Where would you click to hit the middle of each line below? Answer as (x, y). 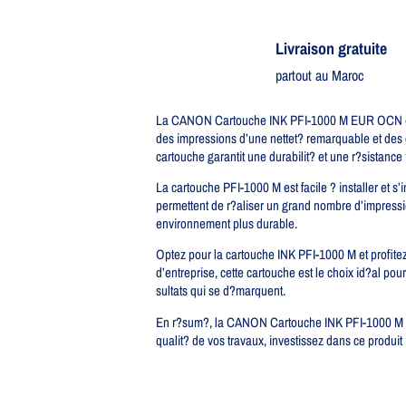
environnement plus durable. (227, 223)
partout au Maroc (320, 75)
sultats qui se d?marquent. (221, 291)
